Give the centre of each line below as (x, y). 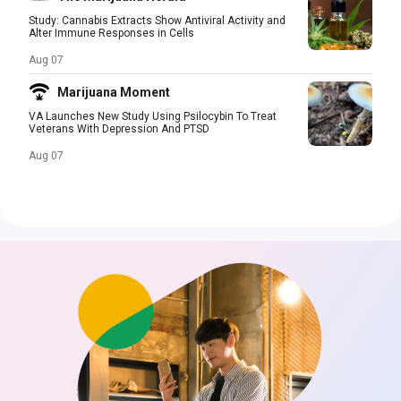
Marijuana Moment (114, 92)
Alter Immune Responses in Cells (111, 33)
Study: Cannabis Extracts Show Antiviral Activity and (157, 21)
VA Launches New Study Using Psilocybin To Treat (153, 116)
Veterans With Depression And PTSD (119, 129)
